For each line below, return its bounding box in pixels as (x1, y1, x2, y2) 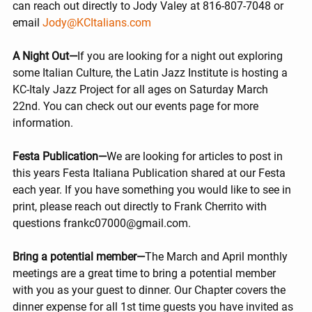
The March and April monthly (145, 250, 290, 264)
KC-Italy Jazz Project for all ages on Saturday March (13, 83, 271, 97)
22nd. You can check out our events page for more (13, 100, 261, 114)
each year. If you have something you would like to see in (13, 183, 294, 197)
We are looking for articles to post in (107, 150, 286, 164)
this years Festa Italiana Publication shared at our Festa (13, 166, 288, 180)
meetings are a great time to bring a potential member (13, 267, 279, 281)
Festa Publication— (13, 150, 107, 164)
